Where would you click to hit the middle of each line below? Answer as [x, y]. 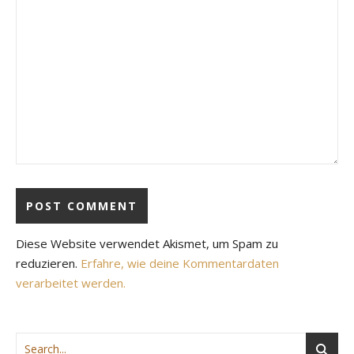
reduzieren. [48, 264]
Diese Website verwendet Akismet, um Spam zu [147, 244]
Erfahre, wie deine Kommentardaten [180, 264]
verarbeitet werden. [71, 283]
